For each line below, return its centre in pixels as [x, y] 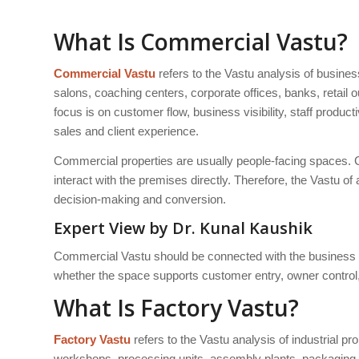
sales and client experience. [126, 131]
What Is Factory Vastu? [176, 308]
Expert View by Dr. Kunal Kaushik [183, 228]
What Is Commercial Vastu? [201, 42]
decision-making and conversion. [140, 199]
